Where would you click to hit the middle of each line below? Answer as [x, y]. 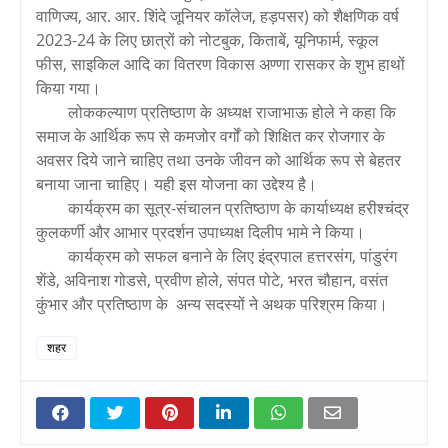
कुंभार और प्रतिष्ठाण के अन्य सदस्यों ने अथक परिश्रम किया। [212, 303]
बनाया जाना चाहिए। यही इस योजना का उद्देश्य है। [178, 183]
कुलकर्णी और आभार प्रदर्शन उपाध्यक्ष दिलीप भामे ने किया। [202, 231]
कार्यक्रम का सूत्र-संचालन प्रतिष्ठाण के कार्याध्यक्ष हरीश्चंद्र [238, 207]
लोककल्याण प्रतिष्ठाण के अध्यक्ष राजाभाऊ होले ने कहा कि [232, 111]
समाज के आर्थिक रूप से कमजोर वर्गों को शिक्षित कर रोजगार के [210, 135]
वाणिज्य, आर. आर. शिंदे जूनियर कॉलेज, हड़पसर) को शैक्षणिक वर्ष [217, 15]
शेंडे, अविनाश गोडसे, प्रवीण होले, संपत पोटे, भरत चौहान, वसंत [212, 279]
